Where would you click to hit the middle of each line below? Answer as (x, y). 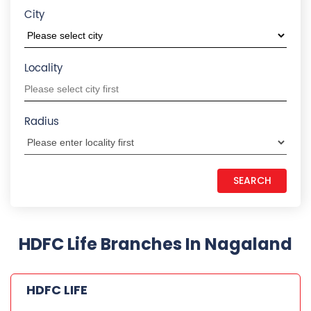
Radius (42, 121)
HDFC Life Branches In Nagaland (155, 244)
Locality (43, 68)
